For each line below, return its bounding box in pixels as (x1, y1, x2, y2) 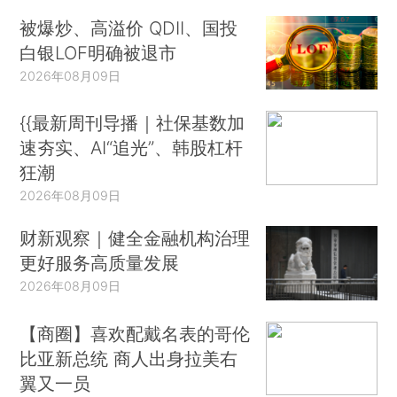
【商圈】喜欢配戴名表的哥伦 (19, 322, 251, 345)
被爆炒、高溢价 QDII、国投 (19, 16, 238, 39)
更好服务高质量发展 (19, 252, 180, 275)
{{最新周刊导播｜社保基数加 (19, 112, 245, 135)
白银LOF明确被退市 (19, 41, 177, 64)
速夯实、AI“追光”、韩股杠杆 (19, 136, 244, 160)
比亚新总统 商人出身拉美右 (19, 346, 238, 370)
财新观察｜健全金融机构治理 (19, 227, 251, 250)
